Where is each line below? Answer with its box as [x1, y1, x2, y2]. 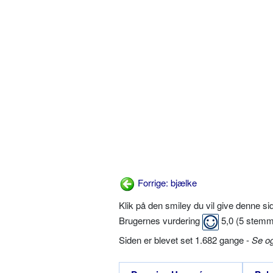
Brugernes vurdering [119, 214, 202, 227]
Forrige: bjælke [135, 175, 197, 189]
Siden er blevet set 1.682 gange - [119, 233, 252, 247]
